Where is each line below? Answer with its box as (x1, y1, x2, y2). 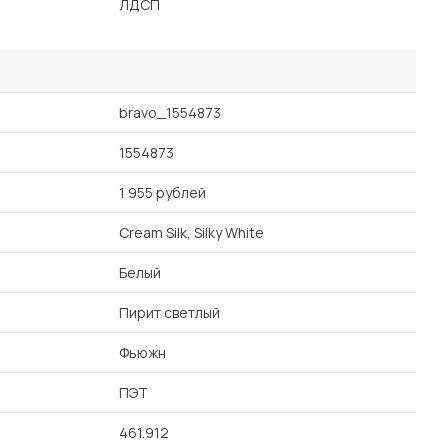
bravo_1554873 (119, 103, 221, 122)
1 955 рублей (119, 183, 206, 202)
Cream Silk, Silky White (119, 223, 264, 242)
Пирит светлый (119, 303, 220, 322)
